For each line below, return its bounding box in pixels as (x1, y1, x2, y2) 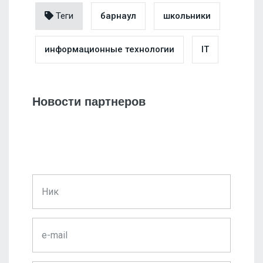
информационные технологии (45, 44, 174, 55)
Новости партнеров (32, 95, 146, 109)
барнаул (100, 11, 136, 22)
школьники (163, 11, 211, 22)
